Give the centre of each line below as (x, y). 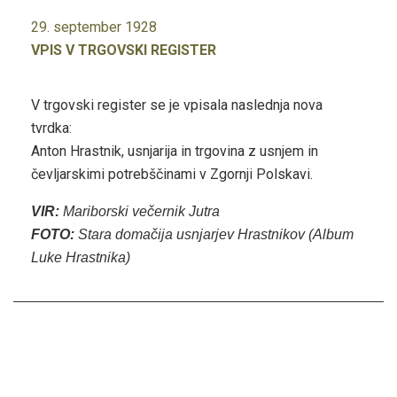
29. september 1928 (94, 27)
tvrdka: (51, 128)
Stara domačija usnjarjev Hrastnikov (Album (214, 234)
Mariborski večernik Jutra (140, 211)
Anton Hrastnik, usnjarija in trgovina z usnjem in (175, 151)
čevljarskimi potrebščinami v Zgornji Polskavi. (172, 174)
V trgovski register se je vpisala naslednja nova (177, 105)
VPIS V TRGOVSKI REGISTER (124, 50)
